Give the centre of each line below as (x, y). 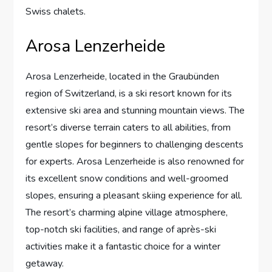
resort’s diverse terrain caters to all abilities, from (128, 128)
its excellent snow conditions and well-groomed (127, 179)
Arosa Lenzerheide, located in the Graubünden (123, 77)
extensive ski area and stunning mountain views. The (135, 111)
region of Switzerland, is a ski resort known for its (129, 94)
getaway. (45, 264)
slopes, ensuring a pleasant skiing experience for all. (134, 196)
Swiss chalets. (56, 12)
